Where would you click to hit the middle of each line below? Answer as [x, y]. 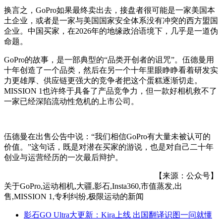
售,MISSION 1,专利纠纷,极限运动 [62, 196]
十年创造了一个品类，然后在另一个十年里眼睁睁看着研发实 [111, 70]
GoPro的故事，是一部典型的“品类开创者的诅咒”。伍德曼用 [109, 59]
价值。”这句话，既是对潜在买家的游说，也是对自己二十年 [109, 147]
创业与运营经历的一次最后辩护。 [63, 157]
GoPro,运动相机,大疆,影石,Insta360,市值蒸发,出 [101, 186]
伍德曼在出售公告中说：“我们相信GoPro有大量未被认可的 [107, 136]
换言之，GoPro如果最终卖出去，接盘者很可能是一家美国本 [110, 10]
